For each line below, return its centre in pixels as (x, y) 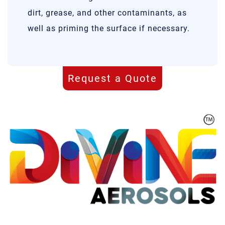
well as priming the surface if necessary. (109, 28)
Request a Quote (113, 78)
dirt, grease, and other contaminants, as (107, 13)
